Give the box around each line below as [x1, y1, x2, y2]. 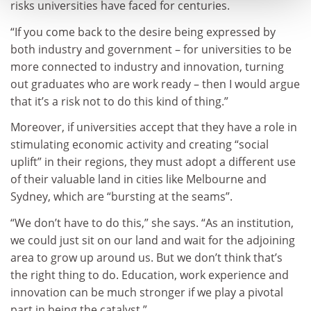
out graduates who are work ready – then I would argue [10, 76, 300, 92]
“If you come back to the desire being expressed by [10, 24, 276, 40]
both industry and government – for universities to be [10, 41, 292, 57]
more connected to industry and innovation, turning [10, 58, 284, 74]
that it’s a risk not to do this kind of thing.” [10, 93, 228, 109]
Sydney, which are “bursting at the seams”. [10, 189, 233, 205]
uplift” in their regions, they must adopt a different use [10, 154, 296, 170]
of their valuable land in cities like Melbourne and [10, 171, 267, 187]
